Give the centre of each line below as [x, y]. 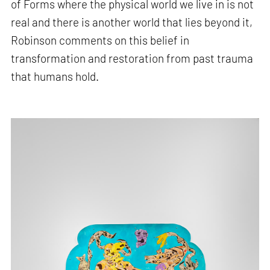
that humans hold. [55, 77]
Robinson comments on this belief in [100, 40]
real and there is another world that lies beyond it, [132, 22]
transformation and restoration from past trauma [132, 58]
